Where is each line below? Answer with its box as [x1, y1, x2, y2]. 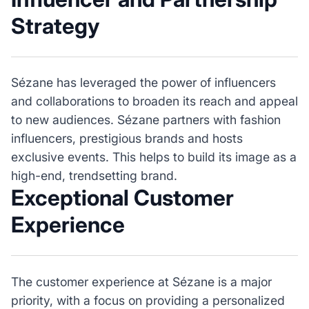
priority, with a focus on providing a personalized [10, 292, 285, 308]
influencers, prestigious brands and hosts [10, 131, 243, 146]
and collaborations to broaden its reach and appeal [10, 94, 298, 109]
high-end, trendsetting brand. [10, 168, 177, 183]
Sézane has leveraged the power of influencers [10, 75, 276, 90]
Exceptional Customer [10, 185, 234, 212]
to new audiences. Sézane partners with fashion [10, 112, 281, 128]
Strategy [10, 13, 99, 40]
